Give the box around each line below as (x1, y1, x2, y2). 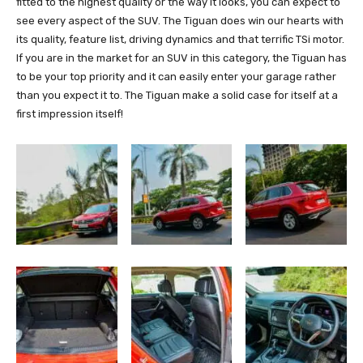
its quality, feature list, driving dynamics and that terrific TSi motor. (16, 32, 344, 45)
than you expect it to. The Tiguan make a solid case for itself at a (16, 88, 338, 101)
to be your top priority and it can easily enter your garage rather (16, 70, 336, 83)
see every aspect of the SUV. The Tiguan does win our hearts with (16, 14, 344, 27)
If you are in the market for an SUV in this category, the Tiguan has (16, 51, 347, 64)
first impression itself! (16, 107, 123, 120)
